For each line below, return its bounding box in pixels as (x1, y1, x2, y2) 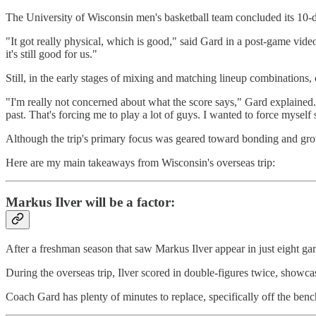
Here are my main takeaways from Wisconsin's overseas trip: (6, 156, 275, 169)
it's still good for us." (6, 47, 97, 60)
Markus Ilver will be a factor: (6, 195, 175, 210)
